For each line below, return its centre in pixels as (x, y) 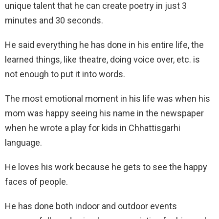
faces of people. (36, 182)
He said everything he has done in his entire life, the (104, 45)
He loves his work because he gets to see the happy (106, 167)
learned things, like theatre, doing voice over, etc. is (102, 59)
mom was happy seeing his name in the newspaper (104, 113)
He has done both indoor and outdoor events (91, 206)
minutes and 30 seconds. (54, 20)
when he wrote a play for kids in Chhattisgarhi (93, 128)
